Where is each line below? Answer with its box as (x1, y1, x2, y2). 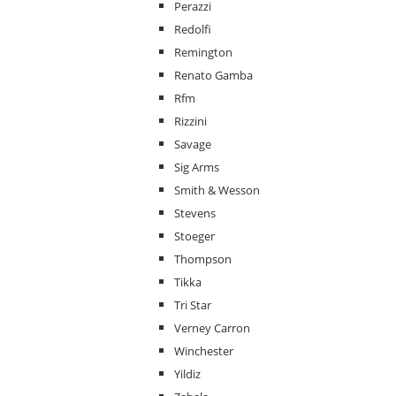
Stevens (174, 205, 216, 222)
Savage (174, 136, 211, 153)
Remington (174, 44, 232, 61)
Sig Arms (174, 159, 219, 176)
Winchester (174, 343, 233, 360)
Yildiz (174, 366, 201, 383)
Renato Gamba (174, 67, 253, 84)
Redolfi (174, 21, 211, 38)
